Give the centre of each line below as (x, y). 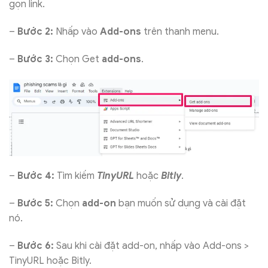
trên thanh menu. (180, 32)
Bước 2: (35, 32)
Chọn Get (77, 60)
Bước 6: (36, 246)
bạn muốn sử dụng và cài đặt (181, 203)
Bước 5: (35, 203)
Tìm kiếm (76, 176)
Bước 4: (36, 176)
